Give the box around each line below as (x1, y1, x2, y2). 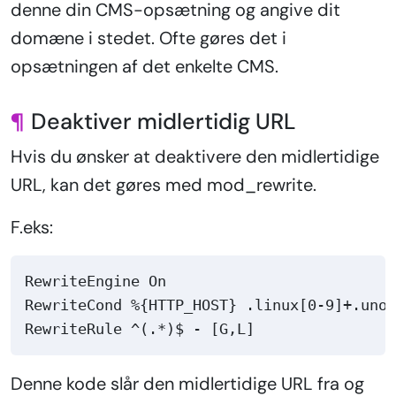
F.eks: (11, 216, 53, 240)
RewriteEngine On (25, 272, 166, 291)
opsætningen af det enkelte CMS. (11, 55, 278, 79)
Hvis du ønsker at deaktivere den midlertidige (11, 145, 379, 169)
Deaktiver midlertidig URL (31, 107, 296, 137)
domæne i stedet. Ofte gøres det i (11, 27, 286, 50)
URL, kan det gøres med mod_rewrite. (11, 173, 316, 197)
